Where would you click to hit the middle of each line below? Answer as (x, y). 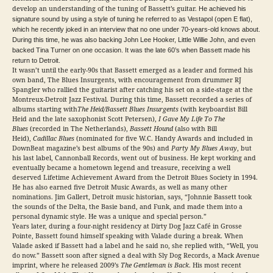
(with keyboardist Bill (213, 110)
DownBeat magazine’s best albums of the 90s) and (92, 149)
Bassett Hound (151, 129)
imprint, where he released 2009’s (66, 266)
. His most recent (215, 266)
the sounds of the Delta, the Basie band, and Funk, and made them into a (127, 207)
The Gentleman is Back (155, 266)
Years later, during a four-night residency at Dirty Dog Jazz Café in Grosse (127, 227)
